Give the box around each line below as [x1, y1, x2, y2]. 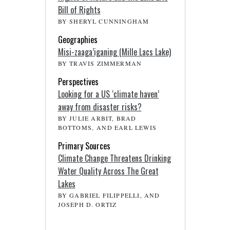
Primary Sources [57, 140, 110, 152]
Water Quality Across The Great [57, 165, 159, 178]
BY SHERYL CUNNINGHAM [57, 17, 149, 26]
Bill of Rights [57, 4, 101, 16]
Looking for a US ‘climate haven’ [57, 88, 159, 101]
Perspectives [57, 75, 99, 88]
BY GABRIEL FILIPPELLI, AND [57, 191, 160, 200]
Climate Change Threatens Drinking [57, 152, 171, 165]
